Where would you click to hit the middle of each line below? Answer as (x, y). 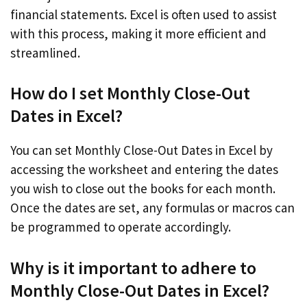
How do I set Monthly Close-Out (130, 93)
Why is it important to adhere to (133, 267)
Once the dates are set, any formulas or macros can (152, 208)
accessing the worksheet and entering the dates (144, 169)
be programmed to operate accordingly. (121, 227)
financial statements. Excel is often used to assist (144, 14)
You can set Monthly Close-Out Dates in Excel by (142, 150)
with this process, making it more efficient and (138, 33)
